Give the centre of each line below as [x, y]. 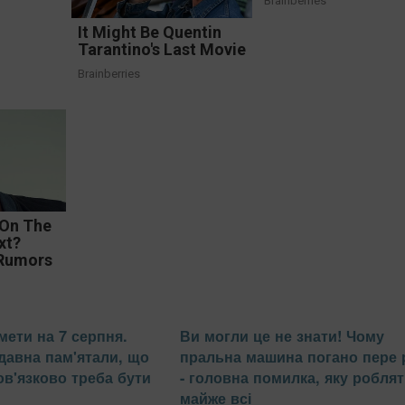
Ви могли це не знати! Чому [282, 336]
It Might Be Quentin [149, 32]
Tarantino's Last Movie [161, 49]
